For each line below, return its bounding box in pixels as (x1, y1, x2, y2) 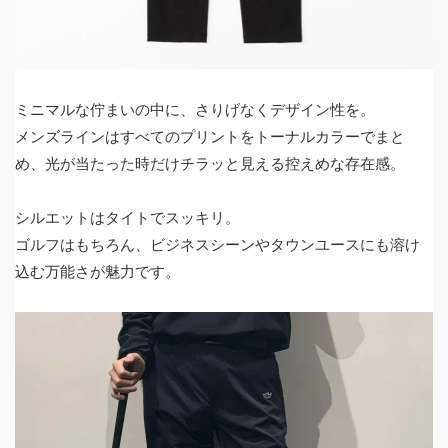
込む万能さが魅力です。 (15, 263, 180, 280)
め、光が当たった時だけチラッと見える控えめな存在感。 (15, 155, 405, 172)
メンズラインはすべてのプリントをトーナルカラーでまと (15, 128, 405, 145)
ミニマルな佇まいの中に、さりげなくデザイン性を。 (15, 101, 375, 118)
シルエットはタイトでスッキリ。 (15, 209, 240, 226)
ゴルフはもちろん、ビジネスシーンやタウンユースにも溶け (15, 236, 420, 253)
